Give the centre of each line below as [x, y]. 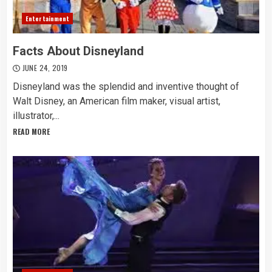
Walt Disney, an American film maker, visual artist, [117, 101]
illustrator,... [36, 116]
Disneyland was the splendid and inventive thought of [126, 87]
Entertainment [48, 19]
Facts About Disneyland [78, 51]
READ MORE [31, 131]
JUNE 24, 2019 [44, 68]
